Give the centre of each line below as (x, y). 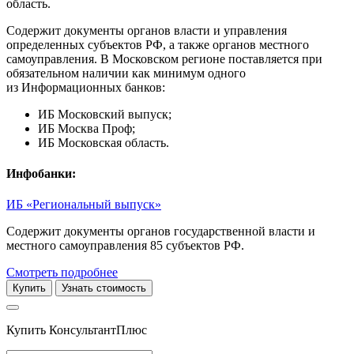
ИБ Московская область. (104, 142)
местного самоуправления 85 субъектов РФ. (125, 246)
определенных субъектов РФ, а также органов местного (158, 44)
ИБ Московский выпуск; (105, 114)
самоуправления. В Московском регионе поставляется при (164, 58)
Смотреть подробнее (62, 273)
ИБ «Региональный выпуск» (84, 205)
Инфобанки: (41, 173)
